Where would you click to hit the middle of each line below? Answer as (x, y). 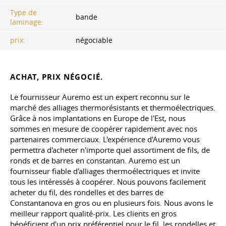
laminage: (27, 22)
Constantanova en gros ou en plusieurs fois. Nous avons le (111, 203)
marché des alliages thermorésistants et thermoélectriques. (113, 107)
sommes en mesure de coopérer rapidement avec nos (104, 128)
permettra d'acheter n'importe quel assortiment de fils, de (110, 150)
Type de (23, 12)
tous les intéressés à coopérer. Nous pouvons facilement (108, 181)
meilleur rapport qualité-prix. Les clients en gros (93, 213)
